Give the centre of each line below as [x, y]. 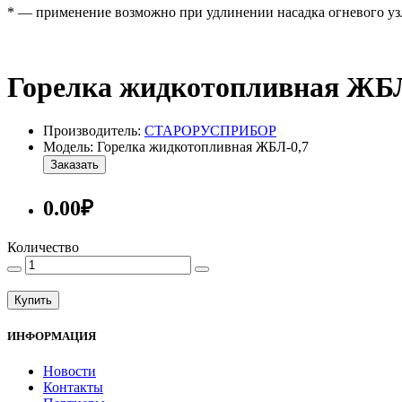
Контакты [73, 388]
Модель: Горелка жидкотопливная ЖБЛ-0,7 [176, 147]
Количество [43, 247]
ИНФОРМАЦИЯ [52, 336]
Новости [70, 371]
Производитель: [94, 131]
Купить [33, 300]
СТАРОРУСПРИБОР [210, 131]
